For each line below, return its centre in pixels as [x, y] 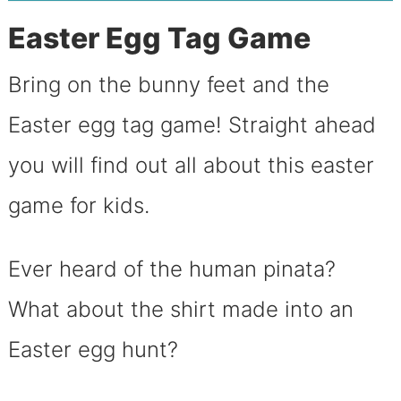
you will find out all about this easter [191, 165]
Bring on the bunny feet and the [168, 84]
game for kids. [81, 205]
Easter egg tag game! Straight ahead [192, 124]
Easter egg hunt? [93, 349]
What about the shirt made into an [180, 309]
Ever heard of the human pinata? [171, 269]
